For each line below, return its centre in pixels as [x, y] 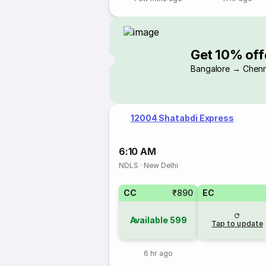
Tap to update [237, 224]
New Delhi [161, 165]
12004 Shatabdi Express [183, 118]
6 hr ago [158, 253]
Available [149, 220]
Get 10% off [227, 54]
